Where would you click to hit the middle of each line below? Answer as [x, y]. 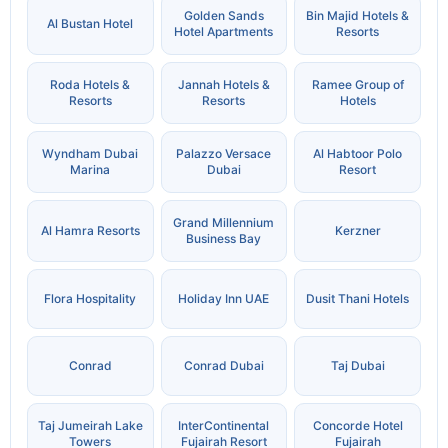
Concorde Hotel [357, 426]
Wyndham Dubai [90, 154]
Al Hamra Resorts [90, 231]
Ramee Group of [357, 85]
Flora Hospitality [90, 299]
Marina [90, 170]
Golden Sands [223, 16]
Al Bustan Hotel [90, 24]
